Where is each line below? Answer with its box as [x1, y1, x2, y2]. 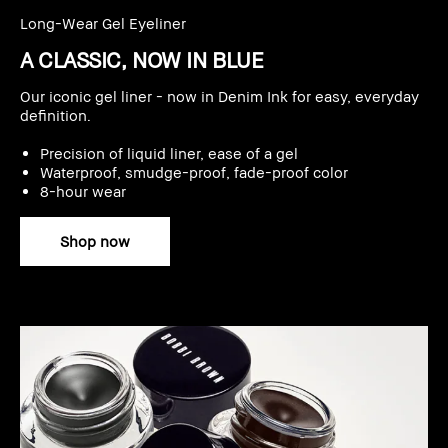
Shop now [60, 231, 130, 250]
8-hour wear [40, 181, 126, 200]
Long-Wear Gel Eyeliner [20, 13, 186, 32]
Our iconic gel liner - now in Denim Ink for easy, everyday [20, 86, 419, 105]
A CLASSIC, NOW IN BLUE [20, 46, 264, 73]
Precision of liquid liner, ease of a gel [40, 143, 298, 162]
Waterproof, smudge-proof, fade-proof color [40, 162, 348, 181]
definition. [20, 105, 91, 124]
